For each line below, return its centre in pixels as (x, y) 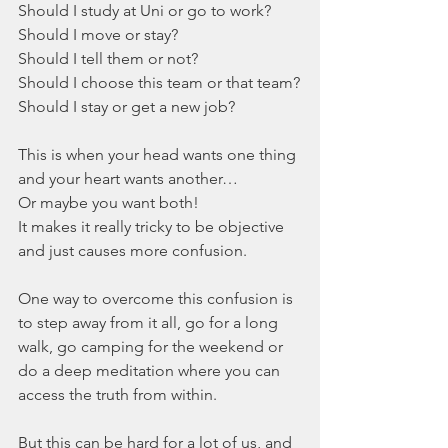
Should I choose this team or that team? (159, 83)
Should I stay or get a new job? (126, 107)
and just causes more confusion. (134, 251)
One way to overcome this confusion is (157, 299)
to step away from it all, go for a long (150, 323)
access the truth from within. (117, 395)
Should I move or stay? (100, 35)
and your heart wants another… (130, 179)
